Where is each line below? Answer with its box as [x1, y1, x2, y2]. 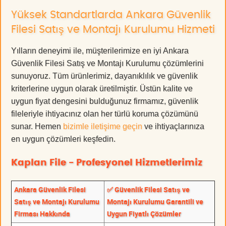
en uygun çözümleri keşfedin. [11, 135, 116, 144]
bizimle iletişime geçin [63, 122, 142, 131]
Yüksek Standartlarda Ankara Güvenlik [11, 10, 211, 21]
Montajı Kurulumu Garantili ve [107, 197, 203, 207]
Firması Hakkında [14, 209, 70, 219]
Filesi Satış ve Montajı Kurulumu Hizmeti [11, 24, 215, 35]
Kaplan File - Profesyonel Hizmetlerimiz [11, 158, 202, 168]
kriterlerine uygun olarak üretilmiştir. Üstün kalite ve [11, 84, 193, 93]
